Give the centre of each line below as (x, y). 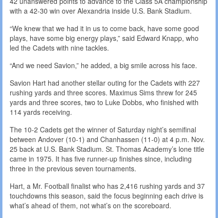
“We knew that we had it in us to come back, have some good (104, 28)
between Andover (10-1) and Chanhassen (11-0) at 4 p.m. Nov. (107, 139)
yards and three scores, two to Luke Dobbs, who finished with (104, 102)
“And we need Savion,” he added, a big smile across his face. (103, 65)
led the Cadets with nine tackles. (59, 48)
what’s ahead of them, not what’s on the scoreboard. (91, 206)
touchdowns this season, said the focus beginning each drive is (107, 196)
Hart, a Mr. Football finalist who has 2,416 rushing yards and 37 (107, 186)
